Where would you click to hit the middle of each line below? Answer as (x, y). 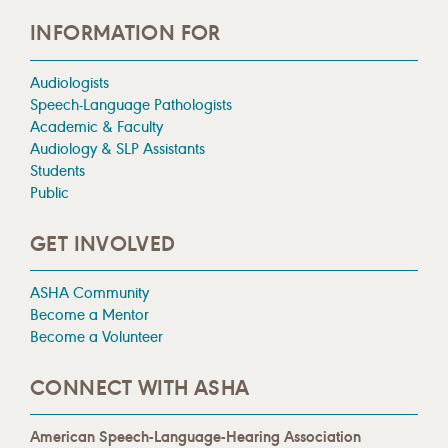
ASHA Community (89, 293)
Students (57, 170)
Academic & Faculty (96, 126)
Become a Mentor (89, 315)
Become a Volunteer (96, 337)
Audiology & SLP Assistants (117, 148)
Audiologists (69, 82)
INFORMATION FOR (125, 33)
